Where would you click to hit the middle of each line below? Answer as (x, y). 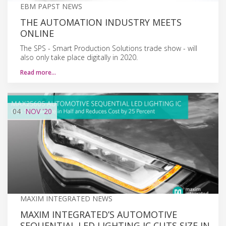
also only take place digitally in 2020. (79, 57)
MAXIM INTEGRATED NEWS (66, 198)
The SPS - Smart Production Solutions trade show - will (109, 48)
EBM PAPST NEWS (51, 6)
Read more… (38, 72)
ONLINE (37, 33)
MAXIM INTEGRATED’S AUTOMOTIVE (99, 214)
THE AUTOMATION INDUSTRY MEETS (101, 22)
